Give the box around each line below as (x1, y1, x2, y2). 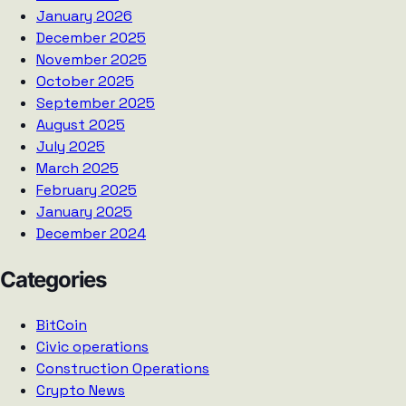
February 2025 (36, 179, 137, 199)
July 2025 (36, 136, 105, 156)
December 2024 (36, 223, 146, 243)
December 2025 (36, 27, 146, 47)
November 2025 (36, 49, 147, 69)
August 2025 (36, 114, 125, 134)
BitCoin (36, 314, 87, 334)
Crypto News (36, 380, 125, 400)
